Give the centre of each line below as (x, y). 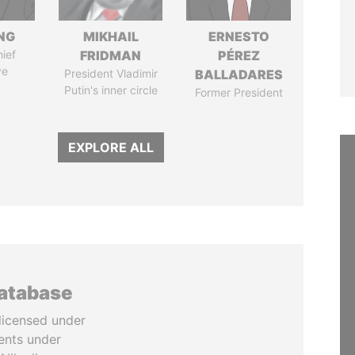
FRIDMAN (111, 55)
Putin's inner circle (111, 90)
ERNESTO (239, 36)
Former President (239, 92)
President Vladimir (111, 73)
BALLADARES (239, 74)
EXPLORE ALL (111, 147)
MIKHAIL (111, 36)
